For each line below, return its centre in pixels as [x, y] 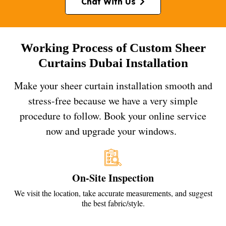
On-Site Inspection [113, 178]
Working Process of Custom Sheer [113, 47]
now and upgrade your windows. [113, 131]
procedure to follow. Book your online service [113, 116]
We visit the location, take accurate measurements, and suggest [113, 193]
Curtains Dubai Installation [113, 63]
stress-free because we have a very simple [113, 101]
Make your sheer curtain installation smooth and [113, 86]
